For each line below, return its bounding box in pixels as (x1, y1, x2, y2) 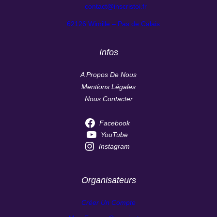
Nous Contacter (84, 94, 133, 103)
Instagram (99, 142, 130, 150)
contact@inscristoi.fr (85, 2, 147, 10)
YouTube (101, 130, 128, 139)
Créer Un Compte (81, 198, 136, 206)
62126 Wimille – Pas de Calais (67, 19, 160, 28)
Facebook (99, 119, 130, 127)
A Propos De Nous (80, 70, 137, 78)
